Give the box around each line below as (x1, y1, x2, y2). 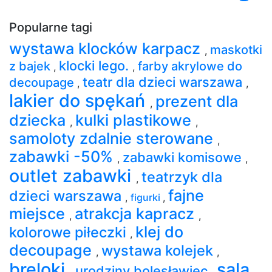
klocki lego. (59, 57, 132, 73)
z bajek (9, 58, 53, 73)
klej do (135, 222, 183, 241)
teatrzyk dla (141, 168, 222, 186)
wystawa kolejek (101, 241, 217, 259)
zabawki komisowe (123, 149, 245, 165)
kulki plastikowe (75, 110, 195, 129)
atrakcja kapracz (75, 204, 199, 223)
